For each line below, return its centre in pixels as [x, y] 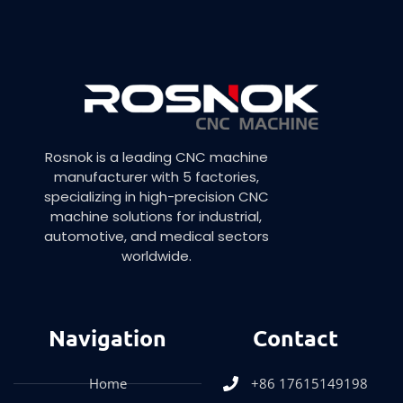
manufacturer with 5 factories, [156, 177]
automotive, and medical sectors [156, 237]
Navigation [107, 338]
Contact [296, 338]
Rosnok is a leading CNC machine [156, 157]
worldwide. [156, 256]
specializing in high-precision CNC [156, 197]
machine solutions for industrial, [156, 217]
